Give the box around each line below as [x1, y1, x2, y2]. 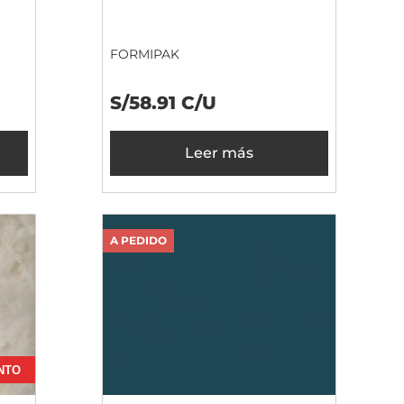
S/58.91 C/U [110, 92, 216, 115]
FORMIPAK [110, 46, 179, 63]
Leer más [185, 144, 253, 162]
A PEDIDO [110, 234, 167, 248]
